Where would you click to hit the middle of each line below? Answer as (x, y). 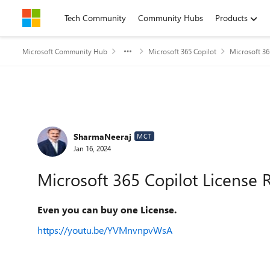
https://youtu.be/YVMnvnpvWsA (105, 230)
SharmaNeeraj (102, 136)
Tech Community (95, 18)
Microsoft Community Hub (65, 51)
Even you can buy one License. (107, 209)
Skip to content (62, 18)
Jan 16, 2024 (92, 148)
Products (231, 18)
